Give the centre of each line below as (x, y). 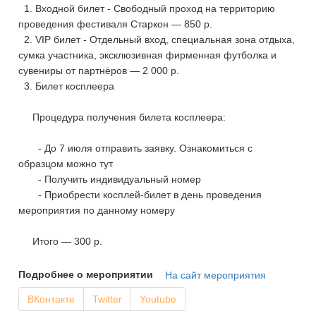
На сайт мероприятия (216, 275)
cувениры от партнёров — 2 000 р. (99, 70)
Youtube (158, 299)
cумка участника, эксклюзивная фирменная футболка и (148, 55)
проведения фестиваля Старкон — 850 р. (116, 24)
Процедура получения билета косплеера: (122, 117)
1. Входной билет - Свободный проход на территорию (147, 8)
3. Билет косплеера (67, 86)
